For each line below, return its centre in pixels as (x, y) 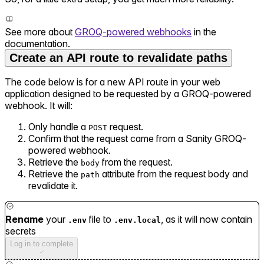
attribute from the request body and (174, 174)
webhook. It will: (39, 106)
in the (204, 32)
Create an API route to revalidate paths (118, 58)
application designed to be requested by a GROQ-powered (128, 94)
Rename (24, 220)
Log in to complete (42, 244)
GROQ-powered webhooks (133, 32)
